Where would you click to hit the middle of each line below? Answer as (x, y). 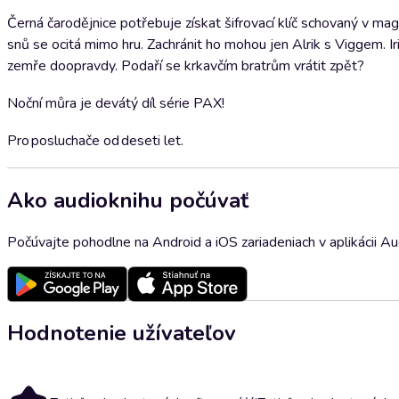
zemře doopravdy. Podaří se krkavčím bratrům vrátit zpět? (186, 66)
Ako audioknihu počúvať (128, 200)
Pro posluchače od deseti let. (95, 141)
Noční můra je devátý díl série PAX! (116, 103)
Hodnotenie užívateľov (122, 333)
